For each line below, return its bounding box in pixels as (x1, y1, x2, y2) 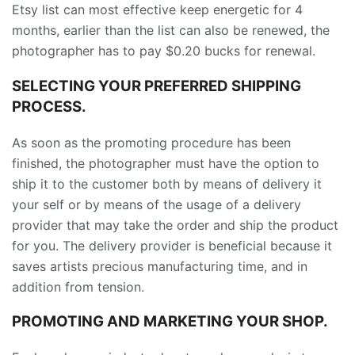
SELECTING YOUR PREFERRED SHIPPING (12, 76, 301, 95)
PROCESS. (12, 97, 86, 116)
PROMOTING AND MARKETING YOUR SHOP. (12, 312, 328, 331)
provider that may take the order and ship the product (12, 216, 338, 233)
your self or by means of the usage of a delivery (12, 196, 301, 212)
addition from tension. (12, 278, 144, 295)
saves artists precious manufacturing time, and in (12, 258, 307, 274)
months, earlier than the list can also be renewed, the (12, 22, 330, 39)
